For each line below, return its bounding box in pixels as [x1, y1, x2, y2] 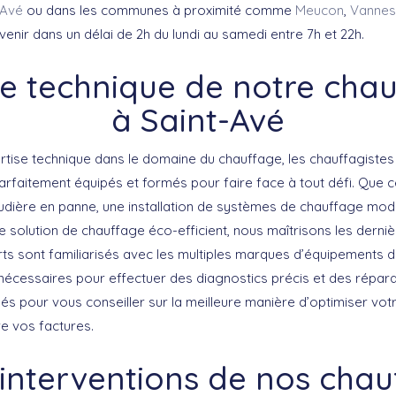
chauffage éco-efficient [81, 222, 227, 239]
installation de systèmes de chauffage [128, 198, 363, 215]
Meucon [295, 2, 344, 19]
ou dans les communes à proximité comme [23, 2, 295, 19]
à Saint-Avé [111, 100, 285, 140]
